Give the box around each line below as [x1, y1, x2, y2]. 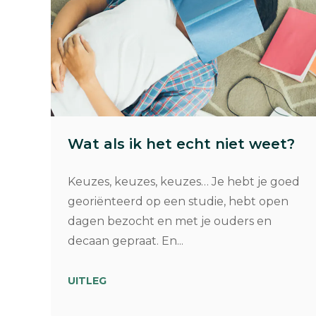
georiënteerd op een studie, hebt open [68, 194, 288, 208]
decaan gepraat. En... [68, 233, 183, 248]
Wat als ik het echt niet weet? [68, 135, 295, 152]
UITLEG [68, 274, 107, 287]
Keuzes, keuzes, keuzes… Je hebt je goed [68, 174, 300, 188]
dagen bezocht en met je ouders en [68, 214, 272, 228]
